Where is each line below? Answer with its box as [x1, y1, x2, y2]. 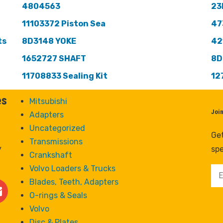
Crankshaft [29, 150, 72, 160]
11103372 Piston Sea [21, 19, 106, 29]
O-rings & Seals [29, 191, 87, 201]
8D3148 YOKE [21, 36, 76, 46]
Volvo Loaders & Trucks [29, 164, 115, 174]
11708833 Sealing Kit [21, 71, 108, 81]
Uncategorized [29, 123, 85, 133]
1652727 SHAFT [21, 54, 86, 64]
